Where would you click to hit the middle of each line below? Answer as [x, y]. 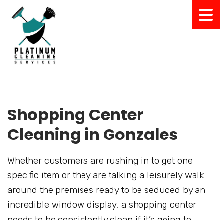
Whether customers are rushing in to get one [100, 161]
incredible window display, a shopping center [102, 205]
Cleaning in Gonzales [93, 135]
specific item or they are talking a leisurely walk [106, 175]
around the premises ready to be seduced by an [106, 190]
